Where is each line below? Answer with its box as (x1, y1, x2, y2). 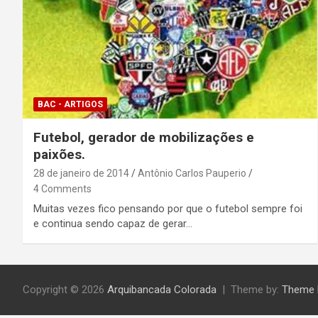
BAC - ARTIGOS (38, 99, 103, 109)
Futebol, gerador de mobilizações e (33, 128, 254, 146)
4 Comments (33, 182, 92, 194)
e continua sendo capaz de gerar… (33, 216, 192, 230)
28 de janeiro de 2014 (33, 167, 129, 179)
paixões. (33, 146, 85, 163)
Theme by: (231, 283, 282, 296)
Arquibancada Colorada (107, 283, 216, 296)
